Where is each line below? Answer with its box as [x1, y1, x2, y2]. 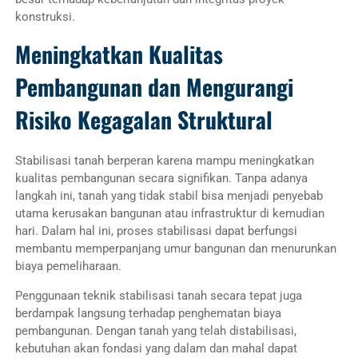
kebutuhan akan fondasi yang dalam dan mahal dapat [14, 341, 297, 356]
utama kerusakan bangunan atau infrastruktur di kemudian [14, 206, 324, 221]
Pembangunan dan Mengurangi [14, 70, 293, 103]
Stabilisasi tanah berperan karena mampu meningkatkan [14, 153, 314, 169]
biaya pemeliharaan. [14, 259, 121, 274]
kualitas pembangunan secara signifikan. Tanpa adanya [14, 171, 308, 186]
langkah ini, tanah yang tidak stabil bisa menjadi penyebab [14, 189, 323, 204]
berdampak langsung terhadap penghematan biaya [14, 306, 281, 321]
